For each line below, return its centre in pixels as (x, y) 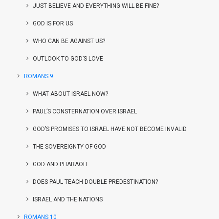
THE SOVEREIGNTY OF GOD (69, 147)
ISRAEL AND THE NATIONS (68, 199)
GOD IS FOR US (53, 23)
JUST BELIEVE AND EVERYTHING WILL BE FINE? (96, 6)
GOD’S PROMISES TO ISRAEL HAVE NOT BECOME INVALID (110, 129)
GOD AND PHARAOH (60, 164)
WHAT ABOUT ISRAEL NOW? (70, 94)
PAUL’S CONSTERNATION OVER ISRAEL (85, 111)
